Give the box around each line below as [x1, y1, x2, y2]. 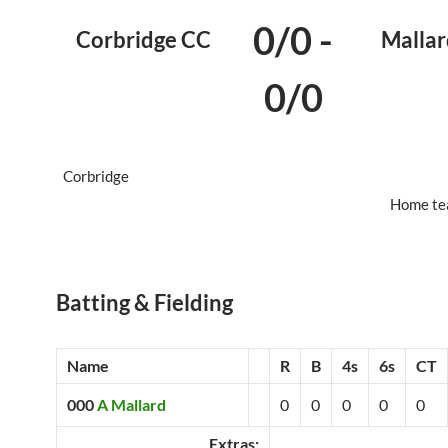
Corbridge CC [76, 25, 212, 53]
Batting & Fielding [56, 288, 233, 316]
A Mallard [97, 394, 166, 414]
